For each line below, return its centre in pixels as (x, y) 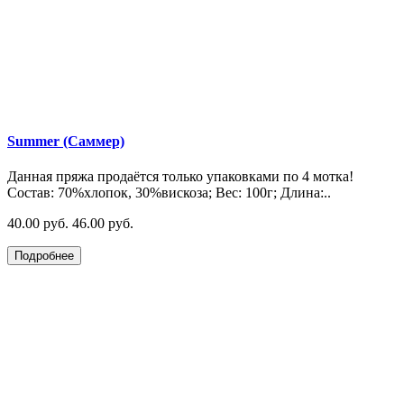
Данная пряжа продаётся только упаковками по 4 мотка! (180, 176)
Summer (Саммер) (66, 141)
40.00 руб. (38, 223)
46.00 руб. (103, 223)
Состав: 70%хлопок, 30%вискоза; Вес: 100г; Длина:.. (169, 192)
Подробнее (44, 255)
